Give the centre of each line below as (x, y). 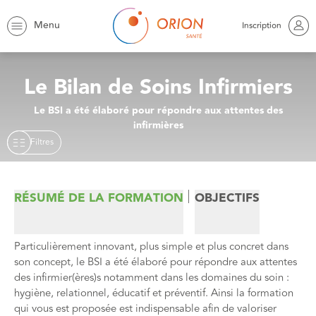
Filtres (42, 142)
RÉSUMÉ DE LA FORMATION (99, 198)
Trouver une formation (89, 22)
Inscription (262, 25)
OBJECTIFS (227, 198)
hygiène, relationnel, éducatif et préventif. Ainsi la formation (154, 293)
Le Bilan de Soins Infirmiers (158, 87)
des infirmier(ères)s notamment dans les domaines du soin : (152, 278)
